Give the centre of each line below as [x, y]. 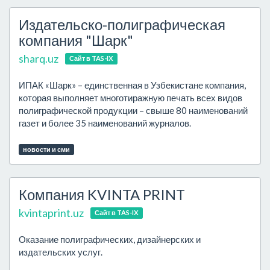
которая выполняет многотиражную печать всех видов [130, 98]
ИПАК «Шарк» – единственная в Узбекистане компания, [132, 85]
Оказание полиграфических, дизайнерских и [110, 239]
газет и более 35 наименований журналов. [105, 123]
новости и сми [46, 149]
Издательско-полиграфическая [122, 24]
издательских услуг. [61, 252]
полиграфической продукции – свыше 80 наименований [133, 110]
